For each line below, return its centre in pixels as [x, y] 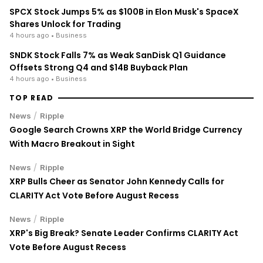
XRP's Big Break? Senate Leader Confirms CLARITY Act [124, 233]
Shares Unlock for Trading [65, 24]
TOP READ [32, 97]
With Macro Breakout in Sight [72, 144]
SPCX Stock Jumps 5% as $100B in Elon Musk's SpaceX [124, 11]
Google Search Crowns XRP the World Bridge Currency [126, 129]
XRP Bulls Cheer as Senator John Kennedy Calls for [117, 181]
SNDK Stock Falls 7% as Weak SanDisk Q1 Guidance [118, 55]
